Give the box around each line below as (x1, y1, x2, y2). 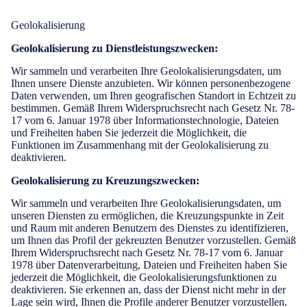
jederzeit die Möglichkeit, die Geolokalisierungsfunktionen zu (11, 271, 277, 283)
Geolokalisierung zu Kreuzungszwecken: (11, 175, 199, 186)
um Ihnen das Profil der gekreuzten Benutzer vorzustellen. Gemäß (11, 234, 296, 246)
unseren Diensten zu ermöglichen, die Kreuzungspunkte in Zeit (11, 210, 284, 221)
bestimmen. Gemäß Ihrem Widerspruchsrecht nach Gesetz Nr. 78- (11, 102, 295, 114)
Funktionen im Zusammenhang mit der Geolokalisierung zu (11, 139, 269, 151)
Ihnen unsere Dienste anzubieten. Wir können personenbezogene (11, 77, 291, 89)
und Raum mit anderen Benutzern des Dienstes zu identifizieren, (11, 222, 288, 234)
